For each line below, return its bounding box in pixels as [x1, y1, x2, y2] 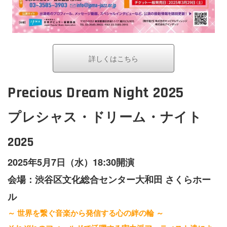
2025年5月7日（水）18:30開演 [8, 156, 134, 169]
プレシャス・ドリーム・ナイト [8, 109, 202, 127]
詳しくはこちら [89, 53, 138, 63]
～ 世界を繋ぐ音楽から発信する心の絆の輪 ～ [8, 207, 164, 219]
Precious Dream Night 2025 [8, 83, 184, 103]
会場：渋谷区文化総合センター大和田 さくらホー [8, 173, 211, 186]
